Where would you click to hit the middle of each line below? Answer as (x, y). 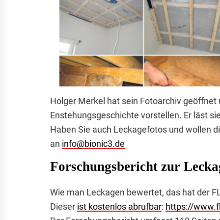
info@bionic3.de (93, 144)
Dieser (64, 207)
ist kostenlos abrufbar (119, 207)
